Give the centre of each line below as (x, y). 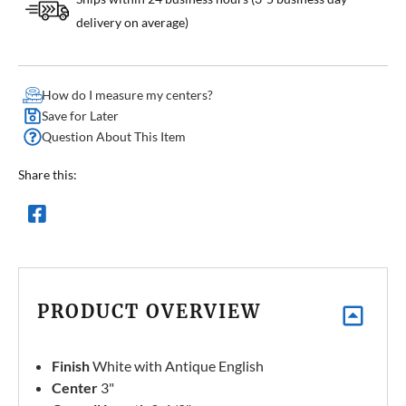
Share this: (48, 175)
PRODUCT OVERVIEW (149, 312)
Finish (71, 366)
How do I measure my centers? (127, 95)
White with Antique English (177, 366)
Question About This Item (114, 137)
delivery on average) (132, 23)
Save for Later (80, 116)
